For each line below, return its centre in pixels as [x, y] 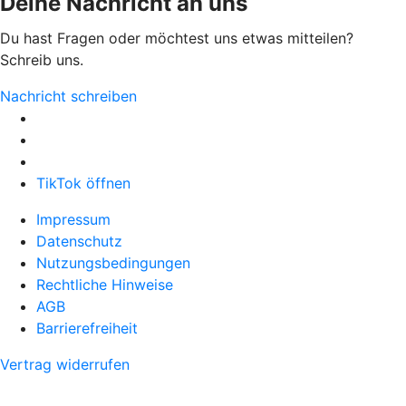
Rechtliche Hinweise [105, 284]
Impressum [73, 219]
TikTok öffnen [83, 183]
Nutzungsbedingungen [113, 262]
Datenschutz [79, 241]
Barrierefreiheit [87, 328]
